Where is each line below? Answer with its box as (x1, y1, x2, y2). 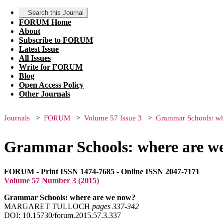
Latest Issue (19, 45, 59, 53)
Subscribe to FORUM (19, 36, 93, 44)
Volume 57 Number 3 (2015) (4, 176, 99, 185)
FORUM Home (19, 18, 71, 26)
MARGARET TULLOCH (4, 202, 92, 211)
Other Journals (19, 90, 70, 98)
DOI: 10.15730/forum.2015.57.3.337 (4, 211, 121, 220)
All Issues (19, 54, 51, 62)
